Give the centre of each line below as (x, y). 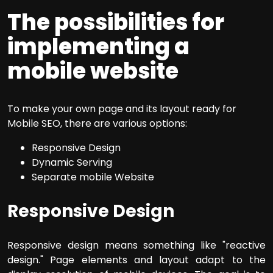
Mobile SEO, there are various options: (97, 124)
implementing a (98, 47)
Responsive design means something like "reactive (136, 246)
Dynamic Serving (72, 163)
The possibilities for (116, 23)
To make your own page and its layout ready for (122, 109)
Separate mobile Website (93, 177)
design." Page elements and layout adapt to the (136, 260)
